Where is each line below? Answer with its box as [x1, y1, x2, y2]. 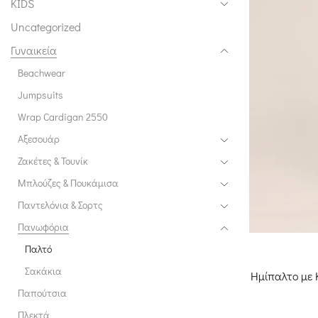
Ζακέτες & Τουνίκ [18, 153, 88, 168]
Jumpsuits [18, 87, 63, 102]
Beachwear [18, 65, 65, 79]
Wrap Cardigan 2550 [18, 109, 108, 124]
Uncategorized [11, 18, 81, 34]
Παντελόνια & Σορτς [18, 197, 103, 212]
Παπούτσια [18, 285, 67, 300]
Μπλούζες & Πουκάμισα [18, 175, 119, 190]
